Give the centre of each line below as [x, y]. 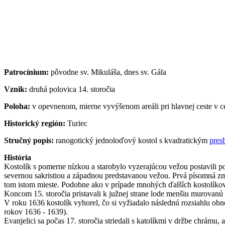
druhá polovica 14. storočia [72, 89]
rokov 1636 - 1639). [36, 211]
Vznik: [16, 89]
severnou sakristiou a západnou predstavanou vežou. [87, 175]
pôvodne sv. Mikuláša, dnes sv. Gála [107, 72]
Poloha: [17, 106]
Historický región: [35, 123]
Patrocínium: [26, 72]
